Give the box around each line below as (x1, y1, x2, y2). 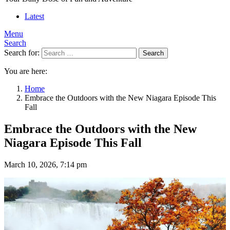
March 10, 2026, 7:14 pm (4, 160, 87, 169)
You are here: (4, 67, 47, 75)
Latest (25, 12, 44, 21)
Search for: (4, 48, 40, 57)
